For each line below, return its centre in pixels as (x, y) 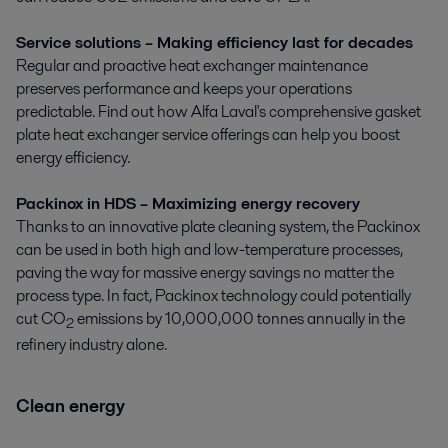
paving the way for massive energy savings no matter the (205, 272)
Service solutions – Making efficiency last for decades (214, 42)
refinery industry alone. (94, 345)
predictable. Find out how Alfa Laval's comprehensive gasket (218, 111)
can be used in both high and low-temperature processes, (209, 249)
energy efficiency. (74, 157)
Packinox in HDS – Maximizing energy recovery (188, 203)
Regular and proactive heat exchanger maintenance (192, 65)
